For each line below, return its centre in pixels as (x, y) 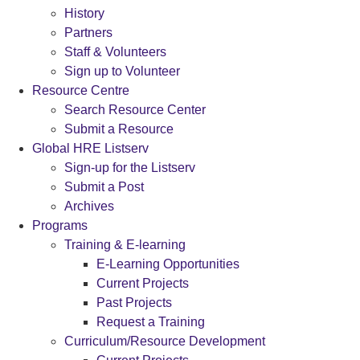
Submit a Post (104, 187)
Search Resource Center (135, 110)
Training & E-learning (125, 245)
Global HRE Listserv (90, 148)
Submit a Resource (119, 129)
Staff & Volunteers (115, 52)
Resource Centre (81, 90)
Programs (60, 225)
